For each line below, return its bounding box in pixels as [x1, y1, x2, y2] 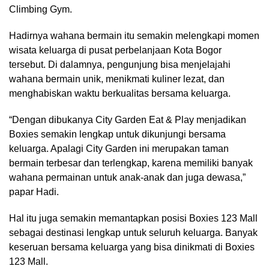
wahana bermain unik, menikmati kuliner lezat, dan [9, 74, 225, 85]
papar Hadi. [9, 187, 59, 198]
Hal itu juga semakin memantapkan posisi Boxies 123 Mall [9, 213, 258, 224]
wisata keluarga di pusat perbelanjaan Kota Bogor [9, 45, 222, 56]
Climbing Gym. [9, 4, 74, 15]
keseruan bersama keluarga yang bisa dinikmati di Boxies [9, 242, 255, 253]
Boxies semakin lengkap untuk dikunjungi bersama [9, 129, 226, 140]
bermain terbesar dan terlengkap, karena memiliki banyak [9, 158, 253, 169]
